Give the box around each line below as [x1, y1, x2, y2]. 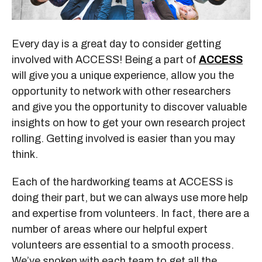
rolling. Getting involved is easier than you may [12, 132, 235, 144]
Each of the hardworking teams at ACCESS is [12, 175, 233, 188]
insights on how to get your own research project [12, 116, 246, 129]
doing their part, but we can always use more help [12, 191, 248, 204]
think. [12, 148, 38, 160]
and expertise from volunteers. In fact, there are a [12, 207, 250, 219]
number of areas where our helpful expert [12, 223, 208, 235]
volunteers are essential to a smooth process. [12, 239, 234, 251]
